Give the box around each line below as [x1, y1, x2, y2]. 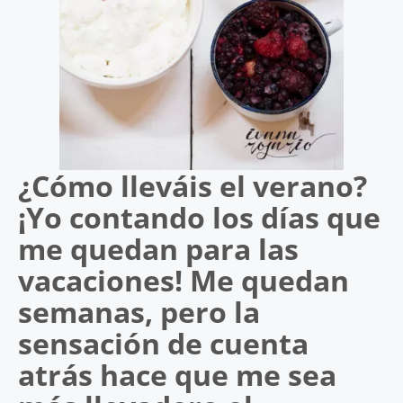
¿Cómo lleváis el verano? [18, 166, 367, 205]
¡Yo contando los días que [18, 198, 381, 237]
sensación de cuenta [18, 324, 309, 363]
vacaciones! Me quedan [18, 261, 349, 300]
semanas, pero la [18, 292, 260, 331]
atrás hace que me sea [18, 355, 336, 394]
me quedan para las [18, 229, 299, 268]
